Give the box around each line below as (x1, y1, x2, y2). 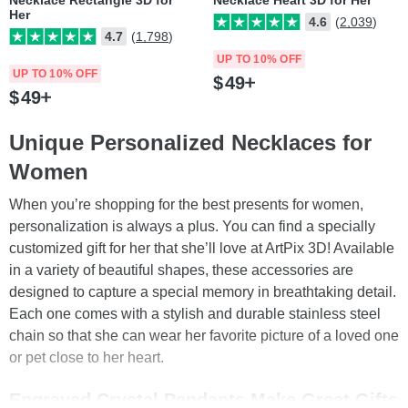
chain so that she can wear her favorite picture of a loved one (9, 328, 399, 343)
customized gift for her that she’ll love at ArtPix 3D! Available (9, 240, 394, 256)
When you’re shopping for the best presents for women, (9, 197, 363, 212)
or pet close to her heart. (9, 350, 168, 365)
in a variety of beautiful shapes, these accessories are (9, 262, 353, 278)
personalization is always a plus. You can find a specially (9, 219, 375, 234)
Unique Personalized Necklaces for (9, 130, 372, 155)
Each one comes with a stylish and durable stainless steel (9, 306, 381, 321)
